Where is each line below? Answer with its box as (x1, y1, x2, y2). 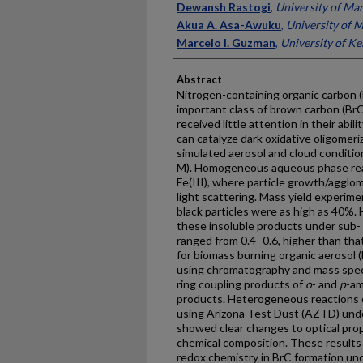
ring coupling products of (177, 277, 305, 291)
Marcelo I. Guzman (177, 36, 275, 49)
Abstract (177, 73, 222, 86)
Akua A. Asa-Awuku (177, 18, 281, 32)
